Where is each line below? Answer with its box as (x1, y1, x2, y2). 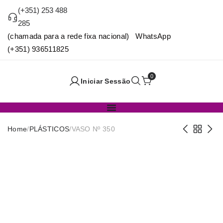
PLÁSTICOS (29, 125, 70, 133)
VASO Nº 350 (71, 125, 115, 133)
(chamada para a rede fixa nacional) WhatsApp (7, 32, 171, 40)
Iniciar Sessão (81, 77, 131, 86)
